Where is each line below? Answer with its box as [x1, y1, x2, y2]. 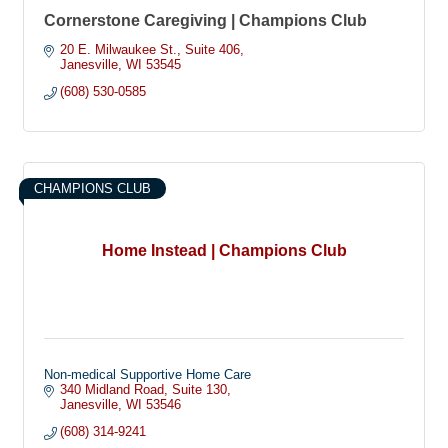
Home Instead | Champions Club [101, 241, 347, 259]
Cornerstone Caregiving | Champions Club [44, 11, 367, 29]
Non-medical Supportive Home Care [44, 366, 251, 382]
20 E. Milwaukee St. [60, 41, 178, 57]
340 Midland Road [60, 381, 165, 397]
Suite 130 [172, 381, 228, 397]
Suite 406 [185, 41, 241, 57]
